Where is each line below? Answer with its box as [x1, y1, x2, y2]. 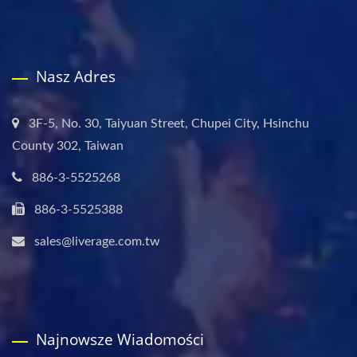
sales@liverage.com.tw [34, 235, 160, 248]
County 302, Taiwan [12, 139, 124, 152]
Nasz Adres [36, 66, 116, 87]
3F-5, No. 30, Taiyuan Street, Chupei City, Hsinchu [29, 117, 309, 130]
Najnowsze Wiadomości [36, 329, 204, 350]
